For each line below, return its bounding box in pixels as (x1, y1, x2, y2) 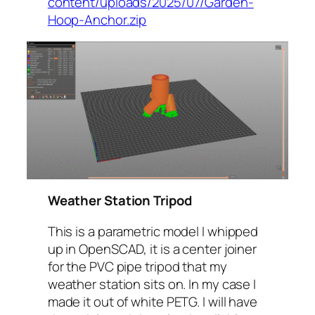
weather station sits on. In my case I (47, 274, 257, 293)
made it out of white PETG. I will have (47, 292, 257, 311)
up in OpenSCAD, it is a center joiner (47, 239, 257, 258)
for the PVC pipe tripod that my (47, 257, 227, 276)
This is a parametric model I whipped (47, 221, 259, 240)
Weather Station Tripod (47, 191, 192, 210)
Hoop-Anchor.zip (47, 10, 147, 29)
